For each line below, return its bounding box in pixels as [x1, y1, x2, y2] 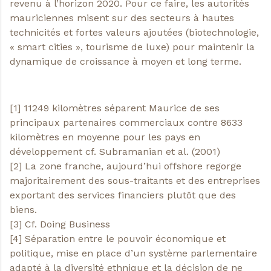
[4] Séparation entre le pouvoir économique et [10, 232, 226, 244]
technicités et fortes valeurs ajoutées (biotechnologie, [10, 26, 259, 38]
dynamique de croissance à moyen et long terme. [10, 55, 241, 67]
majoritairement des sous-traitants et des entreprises [10, 174, 260, 186]
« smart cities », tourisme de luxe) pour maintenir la [10, 41, 255, 53]
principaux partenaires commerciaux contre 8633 [10, 116, 243, 128]
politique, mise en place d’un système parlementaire [10, 247, 257, 259]
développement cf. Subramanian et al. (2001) [10, 145, 220, 157]
